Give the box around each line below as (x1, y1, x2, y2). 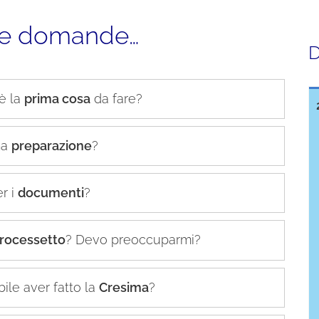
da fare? (90, 90, 142, 106)
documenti (18, 185, 84, 201)
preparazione (11, 137, 92, 153)
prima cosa (24, 90, 90, 106)
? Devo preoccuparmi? (66, 232, 201, 248)
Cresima (99, 279, 149, 295)
